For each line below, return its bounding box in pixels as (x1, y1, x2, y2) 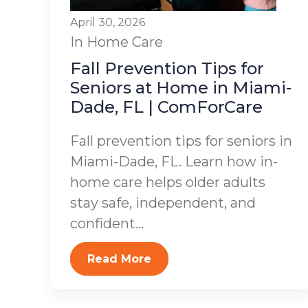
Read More (87, 252, 151, 265)
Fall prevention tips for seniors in (70, 133, 292, 149)
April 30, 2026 (70, 16, 145, 29)
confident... (70, 215, 144, 232)
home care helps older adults (70, 174, 265, 190)
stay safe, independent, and (70, 195, 256, 211)
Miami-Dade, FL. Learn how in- (70, 153, 278, 170)
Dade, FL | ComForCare (70, 97, 263, 117)
